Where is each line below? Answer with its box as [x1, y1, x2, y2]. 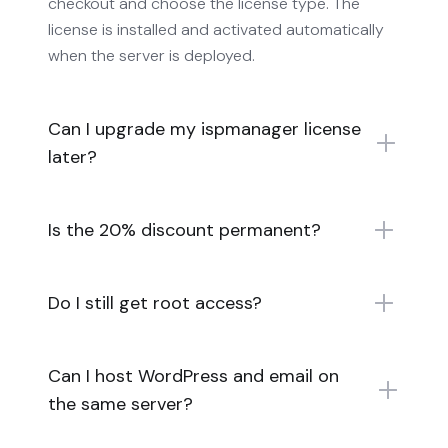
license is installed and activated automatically [48, 18, 384, 40]
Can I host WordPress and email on [48, 363, 339, 388]
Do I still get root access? [48, 290, 262, 315]
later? [48, 144, 97, 169]
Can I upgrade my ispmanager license [48, 116, 361, 141]
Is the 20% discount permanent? [48, 217, 321, 242]
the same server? [48, 391, 193, 416]
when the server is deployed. [48, 44, 255, 66]
